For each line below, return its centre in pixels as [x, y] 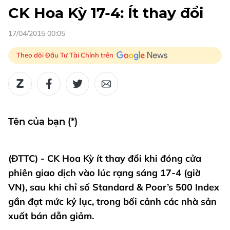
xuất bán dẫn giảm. [51, 216]
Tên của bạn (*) [43, 121]
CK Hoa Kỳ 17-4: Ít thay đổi [106, 13]
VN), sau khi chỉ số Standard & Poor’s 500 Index [114, 187]
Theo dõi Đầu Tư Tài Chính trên [65, 55]
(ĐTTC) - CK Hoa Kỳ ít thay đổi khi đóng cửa [105, 158]
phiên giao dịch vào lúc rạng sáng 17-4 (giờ [104, 172]
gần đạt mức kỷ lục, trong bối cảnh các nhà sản [112, 201]
